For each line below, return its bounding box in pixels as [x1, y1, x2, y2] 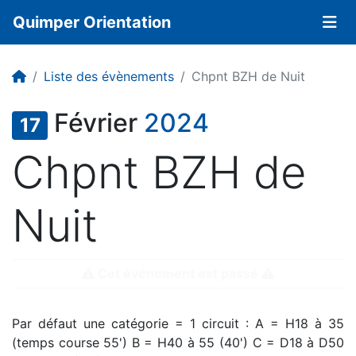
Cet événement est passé [95, 265, 261, 281]
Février [54, 107, 138, 138]
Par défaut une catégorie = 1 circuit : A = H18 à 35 [12, 315, 344, 331]
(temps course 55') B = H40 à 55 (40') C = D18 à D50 [12, 335, 344, 350]
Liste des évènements [44, 68, 174, 84]
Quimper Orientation [13, 13, 171, 32]
